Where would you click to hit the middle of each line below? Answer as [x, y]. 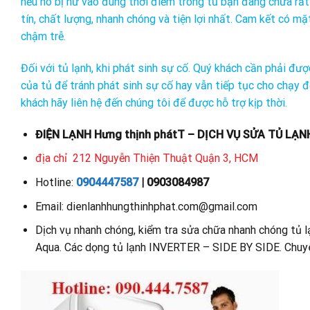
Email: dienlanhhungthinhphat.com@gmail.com [146, 206]
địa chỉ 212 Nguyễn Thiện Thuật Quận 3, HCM [146, 158]
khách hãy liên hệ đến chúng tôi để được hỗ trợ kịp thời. [154, 102]
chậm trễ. [43, 37]
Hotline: [55, 182]
